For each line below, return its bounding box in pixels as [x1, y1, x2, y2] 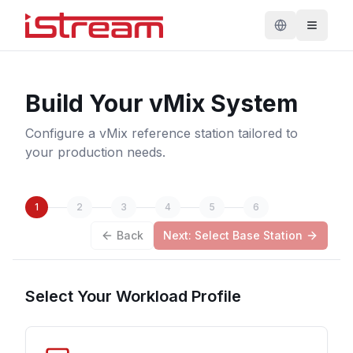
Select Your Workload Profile [25, 287, 241, 306]
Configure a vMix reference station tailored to [25, 125, 298, 141]
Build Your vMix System [25, 89, 298, 117]
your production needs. [25, 144, 165, 160]
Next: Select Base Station [163, 229, 303, 242]
